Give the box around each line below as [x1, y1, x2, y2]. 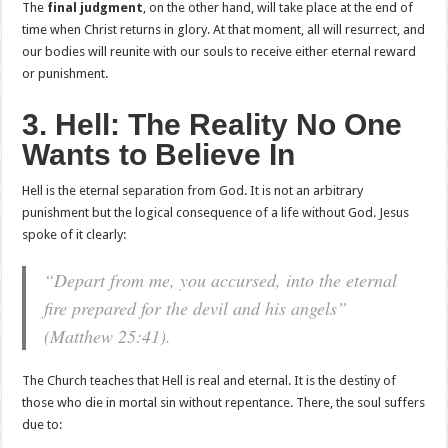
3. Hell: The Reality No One [22, 108, 403, 142]
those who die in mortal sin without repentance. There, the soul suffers [22, 395, 426, 411]
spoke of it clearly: [22, 227, 127, 243]
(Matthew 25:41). [44, 324, 172, 349]
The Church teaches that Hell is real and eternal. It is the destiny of [22, 373, 397, 389]
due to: [22, 417, 63, 433]
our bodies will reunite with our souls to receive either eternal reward [22, 44, 417, 60]
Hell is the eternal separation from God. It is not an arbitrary [22, 183, 364, 199]
